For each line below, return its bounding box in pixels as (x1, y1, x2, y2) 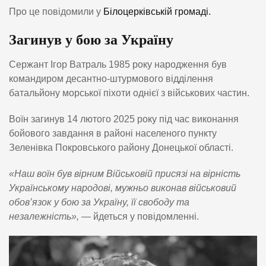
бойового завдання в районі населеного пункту (9, 128, 217, 138)
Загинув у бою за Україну (9, 32, 173, 48)
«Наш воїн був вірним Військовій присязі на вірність (9, 168, 240, 179)
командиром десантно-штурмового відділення (9, 73, 213, 84)
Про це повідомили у (9, 7, 103, 17)
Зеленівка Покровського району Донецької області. (9, 142, 233, 153)
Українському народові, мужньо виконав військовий (9, 182, 236, 193)
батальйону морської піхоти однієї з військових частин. (9, 87, 249, 98)
